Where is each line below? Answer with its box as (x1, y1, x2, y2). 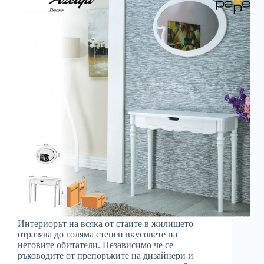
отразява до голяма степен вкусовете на (18, 229, 177, 240)
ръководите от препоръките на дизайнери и (18, 250, 193, 261)
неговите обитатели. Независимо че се (18, 240, 173, 250)
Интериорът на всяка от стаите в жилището (18, 219, 193, 229)
